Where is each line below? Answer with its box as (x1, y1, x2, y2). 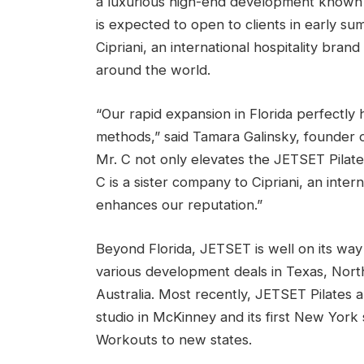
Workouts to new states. (95, 331, 252, 348)
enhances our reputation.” (95, 197, 262, 214)
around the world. (95, 62, 210, 79)
